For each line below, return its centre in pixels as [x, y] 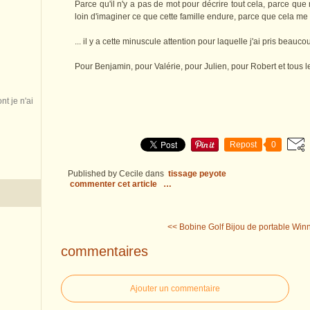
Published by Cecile [106, 174]
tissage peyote [197, 174]
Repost [243, 145]
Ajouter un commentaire [175, 288]
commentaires [104, 251]
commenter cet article [115, 184]
